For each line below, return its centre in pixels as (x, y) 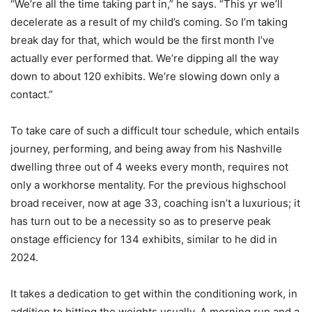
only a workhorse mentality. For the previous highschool (148, 185)
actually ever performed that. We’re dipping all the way (145, 58)
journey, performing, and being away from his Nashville (146, 149)
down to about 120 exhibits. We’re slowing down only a (145, 77)
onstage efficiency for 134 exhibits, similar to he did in (144, 240)
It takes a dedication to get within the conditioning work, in (154, 294)
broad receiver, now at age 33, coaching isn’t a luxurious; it (155, 203)
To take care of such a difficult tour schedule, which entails (155, 131)
